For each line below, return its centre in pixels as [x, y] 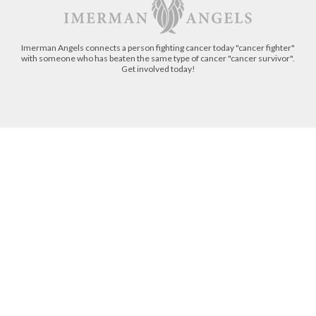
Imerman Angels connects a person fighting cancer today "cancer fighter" [158, 51]
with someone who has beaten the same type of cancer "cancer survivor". [158, 62]
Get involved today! [158, 73]
